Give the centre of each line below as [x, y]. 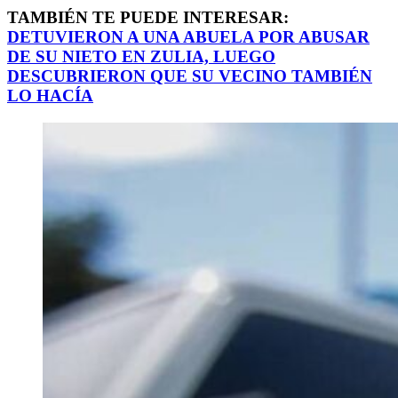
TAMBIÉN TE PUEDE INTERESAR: [148, 17]
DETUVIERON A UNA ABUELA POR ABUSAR [188, 36]
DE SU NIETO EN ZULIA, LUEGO [141, 56]
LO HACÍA [50, 95]
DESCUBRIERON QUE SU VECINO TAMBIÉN [190, 76]
